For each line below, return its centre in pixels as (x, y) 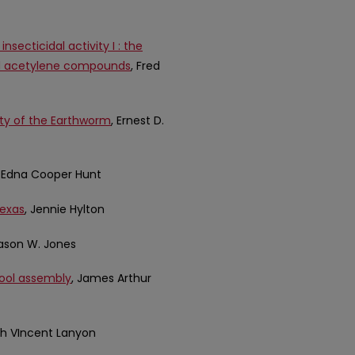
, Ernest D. (137, 120)
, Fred (145, 66)
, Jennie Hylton (65, 210)
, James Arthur (111, 279)
